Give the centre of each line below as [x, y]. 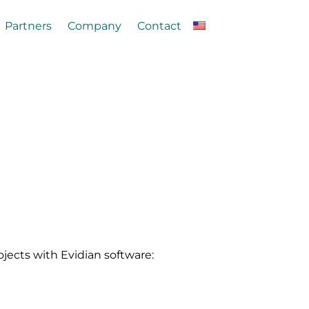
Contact [159, 26]
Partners [28, 26]
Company [94, 26]
